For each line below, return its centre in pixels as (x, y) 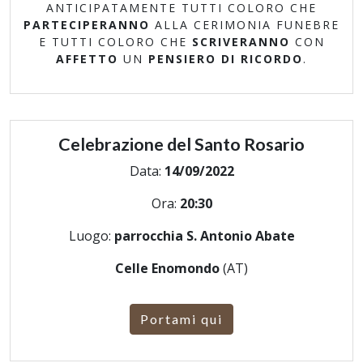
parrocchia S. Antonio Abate (204, 236)
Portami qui (181, 319)
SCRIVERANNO (241, 42)
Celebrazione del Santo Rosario (181, 144)
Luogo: (91, 236)
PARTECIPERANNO (87, 25)
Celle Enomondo (169, 268)
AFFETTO (87, 59)
